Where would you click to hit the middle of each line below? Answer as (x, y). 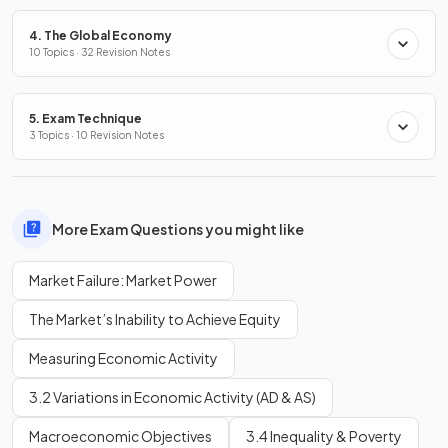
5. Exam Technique (85, 119)
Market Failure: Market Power (123, 280)
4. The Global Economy (100, 36)
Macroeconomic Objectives (120, 436)
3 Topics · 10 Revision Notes (96, 135)
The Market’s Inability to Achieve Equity (155, 319)
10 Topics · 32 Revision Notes (99, 52)
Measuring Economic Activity (123, 358)
